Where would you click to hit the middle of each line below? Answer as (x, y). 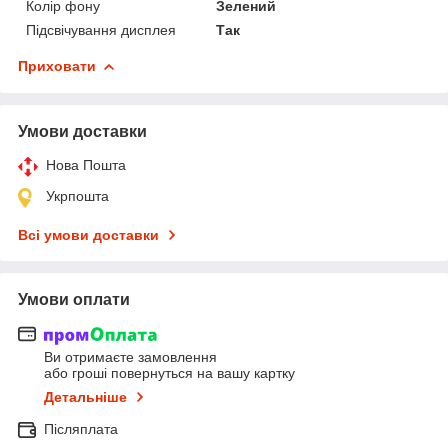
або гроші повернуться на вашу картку (169, 373)
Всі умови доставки (88, 234)
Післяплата (81, 429)
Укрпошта (77, 195)
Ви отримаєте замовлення (130, 357)
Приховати (57, 65)
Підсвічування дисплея (101, 29)
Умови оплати (74, 299)
